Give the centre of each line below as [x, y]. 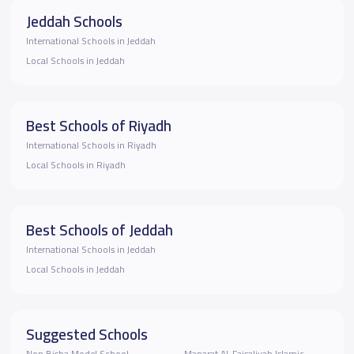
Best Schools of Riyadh [98, 125]
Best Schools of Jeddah [99, 230]
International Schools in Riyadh [91, 145]
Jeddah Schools [74, 21]
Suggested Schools [87, 334]
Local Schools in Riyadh [75, 165]
